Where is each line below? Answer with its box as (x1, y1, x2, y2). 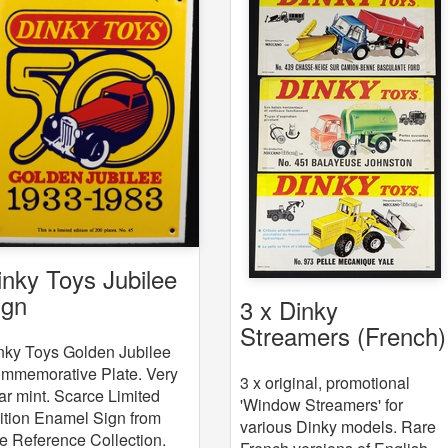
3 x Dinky (240, 292, 339, 328)
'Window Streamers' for (240, 393, 404, 417)
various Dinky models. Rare (240, 415, 437, 439)
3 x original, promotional (240, 371, 411, 395)
